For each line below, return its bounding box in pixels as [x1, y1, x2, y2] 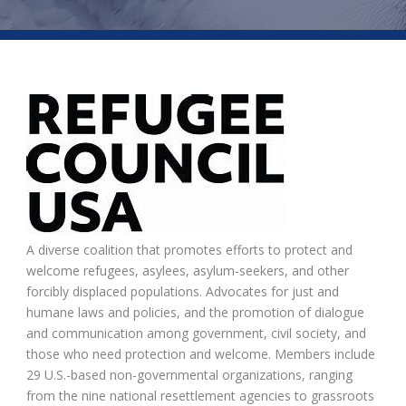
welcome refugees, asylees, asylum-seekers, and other [26, 261, 349, 279]
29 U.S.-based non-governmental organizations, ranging [26, 365, 353, 383]
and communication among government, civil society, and [26, 324, 366, 342]
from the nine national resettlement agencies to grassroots [26, 386, 374, 404]
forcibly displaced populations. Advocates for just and [26, 282, 339, 300]
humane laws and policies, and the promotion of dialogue [26, 303, 364, 321]
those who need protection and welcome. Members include [26, 344, 375, 362]
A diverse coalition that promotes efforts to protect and [26, 240, 353, 258]
